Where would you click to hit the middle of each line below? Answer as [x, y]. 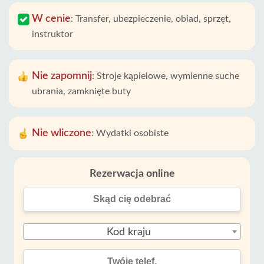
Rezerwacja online [132, 174]
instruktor [52, 34]
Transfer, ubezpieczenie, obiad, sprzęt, [153, 19]
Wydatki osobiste [132, 133]
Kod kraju [128, 232]
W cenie [51, 19]
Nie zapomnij [62, 76]
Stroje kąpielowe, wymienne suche [168, 76]
